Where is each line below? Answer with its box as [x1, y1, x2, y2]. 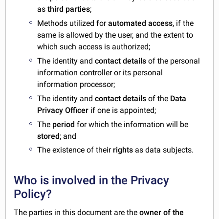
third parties [47, 4, 90, 14]
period [52, 119, 77, 129]
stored [37, 131, 60, 141]
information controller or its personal [37, 68, 163, 78]
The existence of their [37, 145, 113, 155]
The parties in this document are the [14, 208, 140, 218]
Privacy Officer [37, 105, 89, 115]
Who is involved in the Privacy [14, 174, 170, 188]
